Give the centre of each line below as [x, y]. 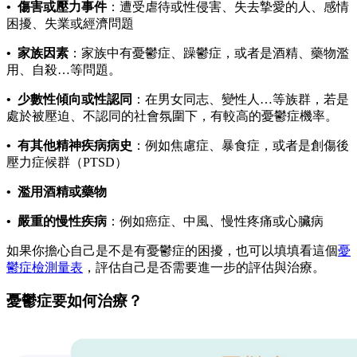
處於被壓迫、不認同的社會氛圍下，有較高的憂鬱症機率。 [172, 116]
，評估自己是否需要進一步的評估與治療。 [204, 267]
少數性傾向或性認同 [75, 99]
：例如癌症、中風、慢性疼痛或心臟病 [215, 221]
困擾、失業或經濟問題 [70, 23]
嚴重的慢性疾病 [62, 221]
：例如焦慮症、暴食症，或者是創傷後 [241, 145]
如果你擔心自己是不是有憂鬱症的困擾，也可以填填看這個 [172, 250]
